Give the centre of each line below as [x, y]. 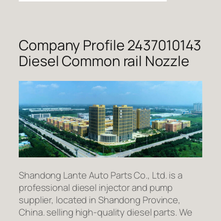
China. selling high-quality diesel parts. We [106, 212]
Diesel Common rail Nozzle [104, 61]
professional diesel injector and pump [96, 188]
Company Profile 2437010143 [110, 45]
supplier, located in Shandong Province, [100, 200]
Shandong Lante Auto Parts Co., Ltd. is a [101, 175]
